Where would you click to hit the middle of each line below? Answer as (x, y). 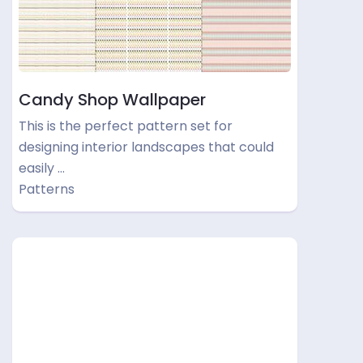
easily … (42, 168)
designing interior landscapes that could (146, 147)
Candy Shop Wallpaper (112, 100)
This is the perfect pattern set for (126, 126)
